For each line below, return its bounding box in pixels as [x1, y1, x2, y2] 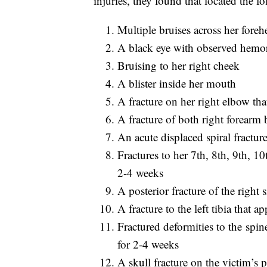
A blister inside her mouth [117, 76, 236, 91]
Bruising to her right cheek [117, 58, 240, 73]
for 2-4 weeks [117, 237, 179, 252]
